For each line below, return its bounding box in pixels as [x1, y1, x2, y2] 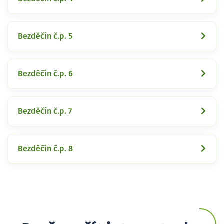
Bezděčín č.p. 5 [18, 32, 72, 40]
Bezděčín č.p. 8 [18, 144, 73, 153]
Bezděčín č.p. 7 [18, 107, 72, 115]
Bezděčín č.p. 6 [18, 69, 73, 78]
